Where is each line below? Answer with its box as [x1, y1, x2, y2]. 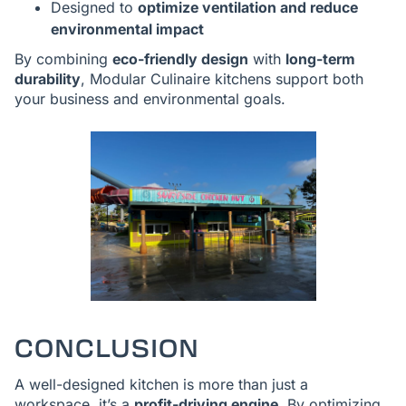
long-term [285, 50, 355, 68]
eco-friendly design [112, 50, 248, 68]
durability [14, 70, 81, 88]
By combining [14, 50, 112, 68]
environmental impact [51, 20, 204, 38]
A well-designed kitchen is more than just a [14, 375, 308, 393]
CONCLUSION [14, 333, 199, 363]
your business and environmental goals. [14, 90, 285, 108]
